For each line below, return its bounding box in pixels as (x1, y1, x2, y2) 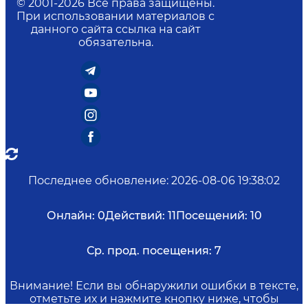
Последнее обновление (28, 173, 166, 187)
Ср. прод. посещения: (87, 243, 212, 257)
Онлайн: (46, 208, 95, 222)
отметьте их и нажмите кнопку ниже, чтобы (29, 291, 279, 305)
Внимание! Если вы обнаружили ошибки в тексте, (10, 278, 298, 292)
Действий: (104, 208, 165, 222)
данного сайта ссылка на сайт (30, 22, 201, 36)
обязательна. (78, 35, 153, 49)
